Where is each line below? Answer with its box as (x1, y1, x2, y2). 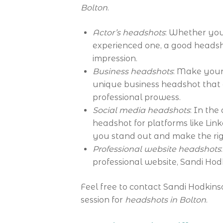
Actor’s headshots (93, 28, 165, 37)
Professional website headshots (93, 144, 221, 154)
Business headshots (93, 67, 173, 76)
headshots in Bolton (125, 195, 206, 205)
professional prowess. (93, 93, 181, 102)
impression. (93, 54, 137, 63)
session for (81, 195, 125, 205)
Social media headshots (93, 106, 190, 115)
